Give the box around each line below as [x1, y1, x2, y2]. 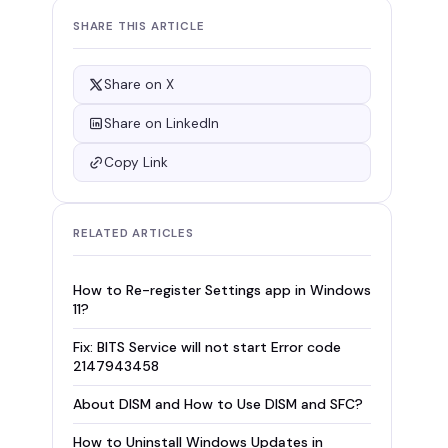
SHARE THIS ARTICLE [73, 19, 205, 34]
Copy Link [104, 154, 168, 171]
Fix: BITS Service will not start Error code [73, 338, 341, 356]
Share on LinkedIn [104, 115, 219, 132]
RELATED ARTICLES [73, 226, 194, 241]
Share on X [104, 76, 174, 93]
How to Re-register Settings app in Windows [73, 281, 371, 299]
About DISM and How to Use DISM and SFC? [73, 395, 363, 413]
